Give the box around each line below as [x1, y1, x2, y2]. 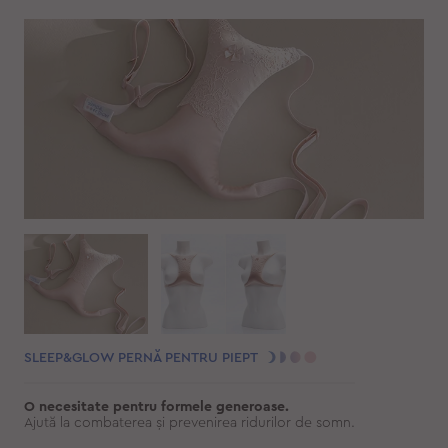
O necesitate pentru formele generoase [23, 400, 285, 415]
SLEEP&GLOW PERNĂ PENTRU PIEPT [23, 351, 258, 366]
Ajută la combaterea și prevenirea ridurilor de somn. [23, 416, 355, 431]
